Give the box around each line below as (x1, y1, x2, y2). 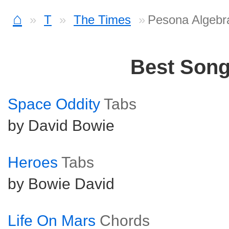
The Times (74, 13, 131, 27)
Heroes (8, 154, 58, 171)
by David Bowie (8, 117, 114, 134)
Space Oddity (8, 96, 100, 112)
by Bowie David (8, 175, 114, 192)
